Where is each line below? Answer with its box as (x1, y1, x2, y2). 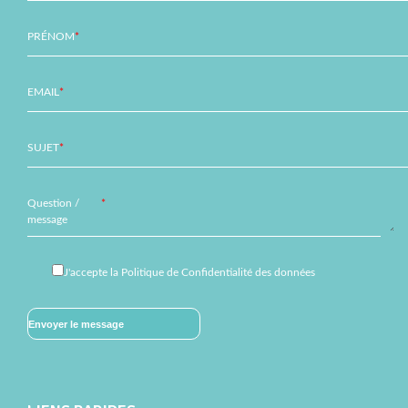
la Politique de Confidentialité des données (110, 267, 316, 279)
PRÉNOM (27, 31, 76, 43)
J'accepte (64, 267, 111, 279)
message (27, 214, 68, 226)
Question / (27, 198, 80, 209)
